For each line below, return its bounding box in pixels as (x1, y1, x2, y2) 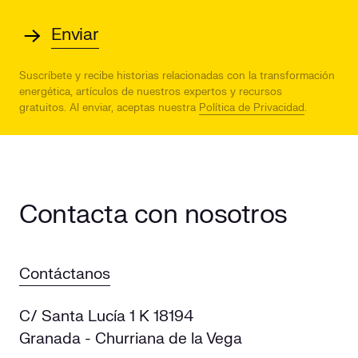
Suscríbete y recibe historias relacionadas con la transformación (19, 69, 335, 82)
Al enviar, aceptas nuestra (66, 101, 199, 114)
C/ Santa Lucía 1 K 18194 (19, 307, 193, 327)
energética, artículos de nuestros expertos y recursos (19, 85, 282, 98)
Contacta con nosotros (19, 197, 288, 231)
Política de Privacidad (199, 101, 304, 114)
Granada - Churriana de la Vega (19, 329, 242, 349)
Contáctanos (19, 264, 110, 284)
